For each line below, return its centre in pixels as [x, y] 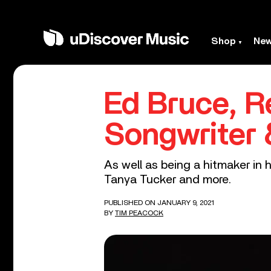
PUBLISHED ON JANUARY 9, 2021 [159, 203]
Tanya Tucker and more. [168, 180]
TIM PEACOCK [139, 213]
